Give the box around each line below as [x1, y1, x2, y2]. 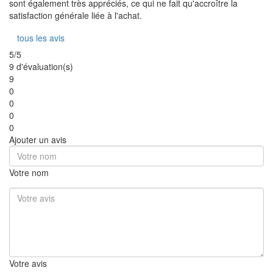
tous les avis [17, 31, 65, 44]
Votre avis [9, 257, 47, 269]
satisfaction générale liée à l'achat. [9, 9, 142, 21]
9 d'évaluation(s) [9, 60, 73, 73]
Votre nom [9, 166, 49, 179]
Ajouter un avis [9, 133, 66, 146]
